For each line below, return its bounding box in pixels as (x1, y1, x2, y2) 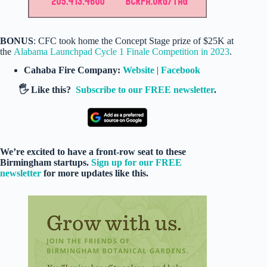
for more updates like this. (41, 168, 148, 179)
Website (123, 64, 154, 75)
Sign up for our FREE (91, 157, 182, 168)
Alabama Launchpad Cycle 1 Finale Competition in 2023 (14, 46, 229, 57)
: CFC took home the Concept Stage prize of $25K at (33, 35, 234, 46)
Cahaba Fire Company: (24, 64, 123, 75)
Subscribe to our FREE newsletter (76, 85, 215, 95)
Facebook (161, 64, 200, 75)
